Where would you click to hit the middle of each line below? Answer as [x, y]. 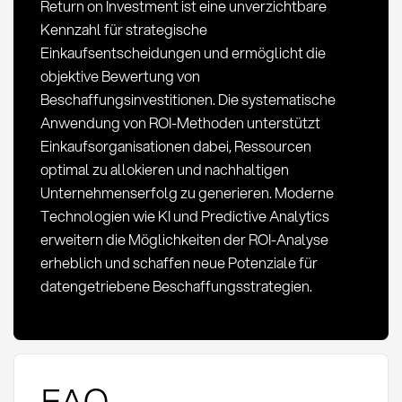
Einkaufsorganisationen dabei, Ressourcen [175, 145]
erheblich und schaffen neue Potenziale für [179, 262]
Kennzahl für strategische [123, 29]
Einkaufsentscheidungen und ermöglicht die [183, 52]
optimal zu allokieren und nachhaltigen [164, 169]
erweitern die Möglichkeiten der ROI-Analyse [184, 239]
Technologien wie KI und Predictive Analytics [184, 215]
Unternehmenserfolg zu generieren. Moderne [187, 192]
